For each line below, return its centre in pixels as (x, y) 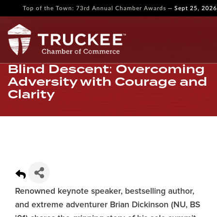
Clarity (31, 94)
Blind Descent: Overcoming (106, 69)
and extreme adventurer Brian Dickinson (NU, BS (108, 205)
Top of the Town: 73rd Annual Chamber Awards (94, 8)
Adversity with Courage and (108, 82)
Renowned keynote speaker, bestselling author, (105, 191)
